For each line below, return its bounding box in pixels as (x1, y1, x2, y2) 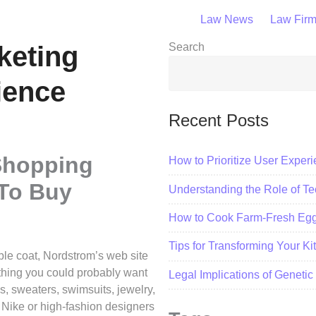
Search (169, 41, 205, 53)
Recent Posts (169, 111, 269, 130)
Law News (200, 13, 253, 25)
